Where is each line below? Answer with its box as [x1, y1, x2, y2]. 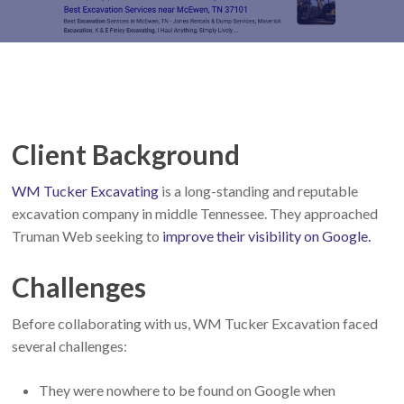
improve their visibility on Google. [161, 226, 371, 244]
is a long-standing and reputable [158, 181, 358, 199]
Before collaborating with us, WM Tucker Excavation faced [11, 314, 378, 332]
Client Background [11, 137, 240, 170]
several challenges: [11, 336, 127, 354]
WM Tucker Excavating [11, 181, 159, 199]
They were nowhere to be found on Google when [38, 381, 335, 399]
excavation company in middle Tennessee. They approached [11, 204, 378, 222]
